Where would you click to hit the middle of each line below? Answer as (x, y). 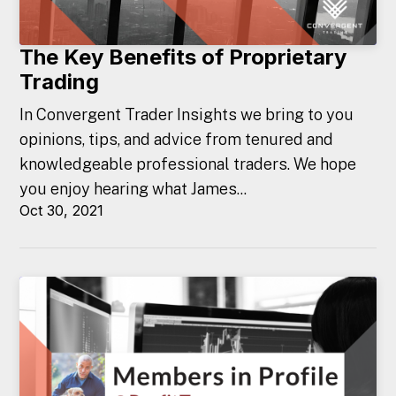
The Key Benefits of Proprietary (183, 57)
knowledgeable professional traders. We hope (188, 164)
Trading (60, 81)
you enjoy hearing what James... (133, 188)
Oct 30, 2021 (62, 210)
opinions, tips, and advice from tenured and (177, 139)
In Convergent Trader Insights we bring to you (187, 114)
